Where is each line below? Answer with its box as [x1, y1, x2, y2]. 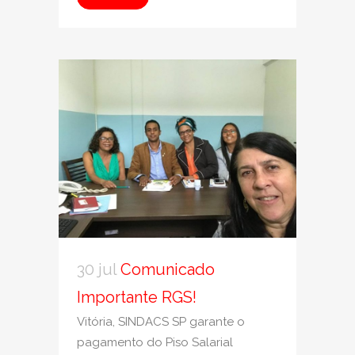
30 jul [77, 259, 116, 279]
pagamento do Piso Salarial [77, 334, 233, 349]
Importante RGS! [77, 287, 197, 307]
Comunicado [120, 259, 215, 279]
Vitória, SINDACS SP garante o [77, 314, 245, 329]
